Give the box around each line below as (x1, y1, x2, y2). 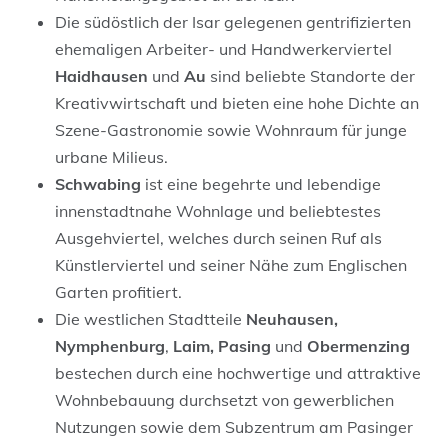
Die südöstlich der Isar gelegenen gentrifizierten (55, 11, 411, 32)
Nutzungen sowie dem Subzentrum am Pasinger (55, 416, 413, 437)
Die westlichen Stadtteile (55, 308, 246, 329)
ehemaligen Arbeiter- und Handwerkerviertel (55, 38, 392, 59)
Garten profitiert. (55, 281, 182, 302)
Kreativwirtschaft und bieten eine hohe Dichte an (55, 92, 419, 113)
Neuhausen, (246, 308, 338, 329)
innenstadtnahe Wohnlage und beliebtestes (55, 200, 381, 221)
